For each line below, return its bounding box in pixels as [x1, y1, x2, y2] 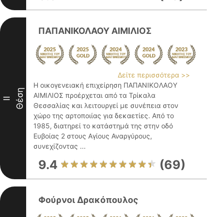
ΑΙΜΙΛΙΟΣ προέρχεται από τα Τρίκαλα [33, 91, 155, 99]
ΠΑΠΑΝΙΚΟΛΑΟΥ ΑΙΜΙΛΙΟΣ [38, 26, 152, 36]
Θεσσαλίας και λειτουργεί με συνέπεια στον [33, 101, 178, 109]
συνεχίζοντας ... [33, 142, 86, 150]
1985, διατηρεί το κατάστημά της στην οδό [33, 122, 173, 130]
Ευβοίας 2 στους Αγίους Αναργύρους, [33, 132, 152, 140]
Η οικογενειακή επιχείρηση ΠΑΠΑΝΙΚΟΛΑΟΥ [33, 81, 177, 89]
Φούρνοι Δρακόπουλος [38, 195, 138, 205]
